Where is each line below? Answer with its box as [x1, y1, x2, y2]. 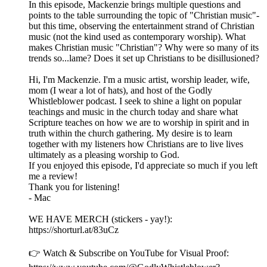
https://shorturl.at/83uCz [29, 225, 119, 235]
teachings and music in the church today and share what [29, 107, 238, 117]
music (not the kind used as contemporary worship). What [29, 32, 246, 42]
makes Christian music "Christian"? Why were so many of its [29, 42, 259, 53]
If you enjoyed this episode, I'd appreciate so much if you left [29, 160, 257, 171]
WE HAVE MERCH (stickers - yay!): [29, 214, 172, 225]
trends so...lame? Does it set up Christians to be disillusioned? [29, 53, 259, 64]
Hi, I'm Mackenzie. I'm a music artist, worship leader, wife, [29, 74, 250, 85]
